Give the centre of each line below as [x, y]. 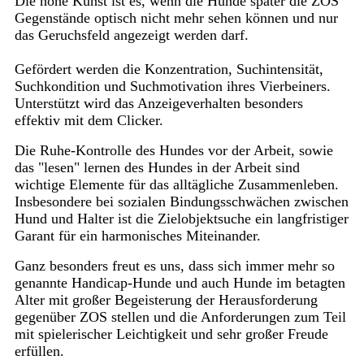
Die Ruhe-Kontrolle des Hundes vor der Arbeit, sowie [173, 151]
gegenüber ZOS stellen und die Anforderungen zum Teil [180, 317]
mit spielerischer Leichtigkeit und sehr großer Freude [171, 334]
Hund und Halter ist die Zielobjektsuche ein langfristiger [181, 219]
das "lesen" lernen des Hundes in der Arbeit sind [157, 168]
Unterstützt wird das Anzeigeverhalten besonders [158, 104]
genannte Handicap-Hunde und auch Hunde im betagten [180, 283]
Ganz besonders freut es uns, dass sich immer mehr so [174, 266]
